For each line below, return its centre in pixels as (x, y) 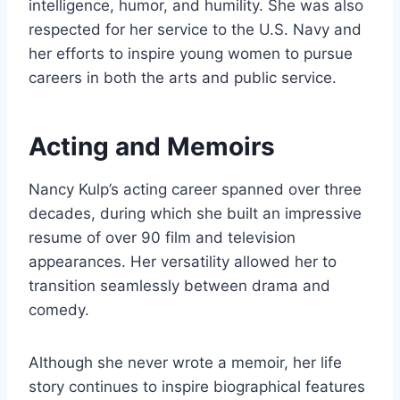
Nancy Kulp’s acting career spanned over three (195, 190)
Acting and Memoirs (152, 147)
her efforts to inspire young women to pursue (191, 54)
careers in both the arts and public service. (183, 78)
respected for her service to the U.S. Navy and (195, 30)
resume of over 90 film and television (162, 238)
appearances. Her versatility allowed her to (183, 262)
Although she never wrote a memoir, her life (185, 363)
